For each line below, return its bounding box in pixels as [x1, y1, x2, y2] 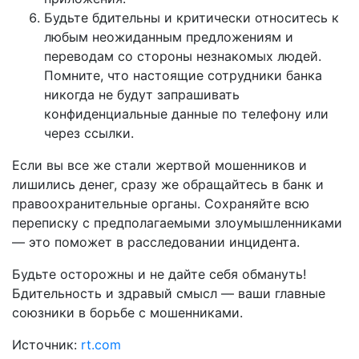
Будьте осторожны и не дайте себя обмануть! [12, 265, 306, 282]
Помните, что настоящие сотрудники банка [44, 67, 322, 83]
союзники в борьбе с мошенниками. [12, 304, 243, 321]
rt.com [81, 336, 121, 353]
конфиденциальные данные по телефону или [44, 105, 329, 122]
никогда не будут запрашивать [44, 86, 240, 103]
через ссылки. [44, 124, 134, 141]
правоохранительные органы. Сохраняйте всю [12, 195, 309, 212]
